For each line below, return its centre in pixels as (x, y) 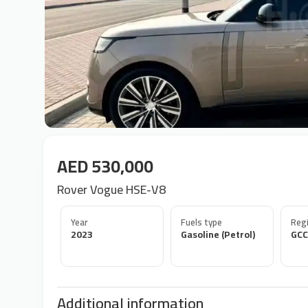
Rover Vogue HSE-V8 (111, 189)
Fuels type (201, 222)
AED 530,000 (105, 166)
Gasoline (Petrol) (218, 234)
